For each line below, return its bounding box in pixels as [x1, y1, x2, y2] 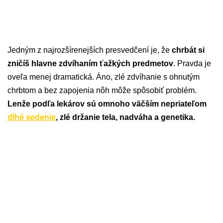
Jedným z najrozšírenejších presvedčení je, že [7, 46, 172, 55]
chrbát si [172, 46, 205, 55]
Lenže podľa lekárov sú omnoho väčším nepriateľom [7, 100, 207, 109]
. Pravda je [173, 59, 211, 68]
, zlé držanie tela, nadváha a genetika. [56, 113, 195, 122]
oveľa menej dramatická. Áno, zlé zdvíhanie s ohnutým [7, 73, 200, 82]
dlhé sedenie [7, 113, 56, 122]
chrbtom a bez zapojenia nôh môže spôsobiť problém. [7, 86, 197, 95]
